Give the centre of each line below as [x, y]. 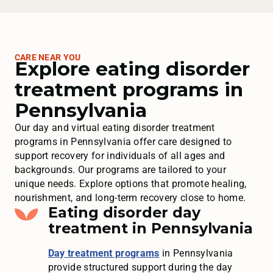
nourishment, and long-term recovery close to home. [130, 198]
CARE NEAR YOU [48, 58]
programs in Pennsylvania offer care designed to [123, 142]
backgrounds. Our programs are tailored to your [120, 170]
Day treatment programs [104, 253]
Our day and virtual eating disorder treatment [115, 128]
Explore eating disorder [132, 69]
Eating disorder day [124, 213]
